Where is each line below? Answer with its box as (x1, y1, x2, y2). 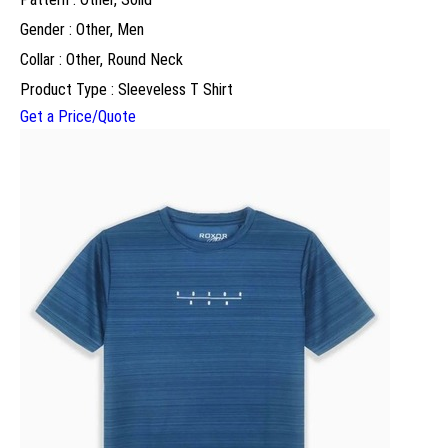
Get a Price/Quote (20, 107, 136, 127)
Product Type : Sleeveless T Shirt (20, 80, 233, 100)
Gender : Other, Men (20, 20, 144, 40)
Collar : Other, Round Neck (20, 50, 183, 70)
